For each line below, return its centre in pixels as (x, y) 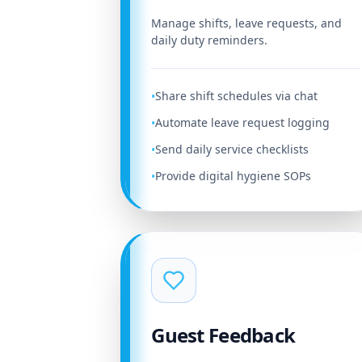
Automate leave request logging (243, 122)
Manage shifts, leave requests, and (247, 23)
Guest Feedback (223, 335)
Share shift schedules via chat (237, 96)
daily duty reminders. (210, 40)
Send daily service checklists (232, 149)
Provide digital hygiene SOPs (234, 176)
